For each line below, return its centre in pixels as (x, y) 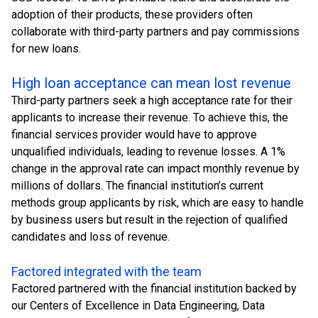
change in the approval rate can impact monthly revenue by (155, 169)
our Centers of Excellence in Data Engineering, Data (138, 306)
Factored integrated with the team (106, 272)
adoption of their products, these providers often (132, 15)
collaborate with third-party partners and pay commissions (155, 32)
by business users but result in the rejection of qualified (149, 220)
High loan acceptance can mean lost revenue (151, 83)
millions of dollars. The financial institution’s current (137, 186)
